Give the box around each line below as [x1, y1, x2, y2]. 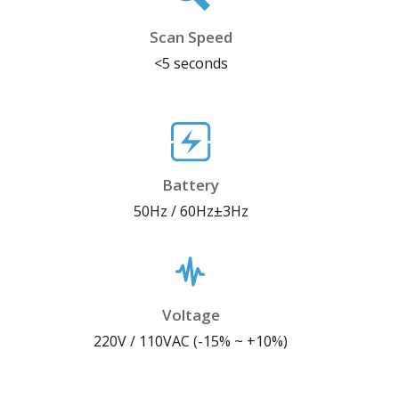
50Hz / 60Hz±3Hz [133, 201, 248, 222]
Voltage [161, 305, 220, 326]
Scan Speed [149, 27, 232, 48]
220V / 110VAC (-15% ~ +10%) [94, 331, 288, 352]
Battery [162, 175, 219, 196]
